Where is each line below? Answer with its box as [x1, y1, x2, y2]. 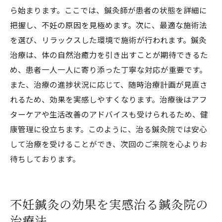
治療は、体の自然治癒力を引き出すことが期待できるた [10, 49, 208, 60]
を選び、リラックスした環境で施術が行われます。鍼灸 [10, 34, 207, 45]
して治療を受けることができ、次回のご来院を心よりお [10, 138, 208, 149]
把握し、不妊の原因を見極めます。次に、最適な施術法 [10, 19, 207, 30]
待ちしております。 [10, 153, 80, 164]
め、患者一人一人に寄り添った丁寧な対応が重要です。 [10, 64, 207, 75]
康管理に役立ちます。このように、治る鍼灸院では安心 [10, 123, 207, 134]
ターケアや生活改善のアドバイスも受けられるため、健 [10, 109, 208, 119]
